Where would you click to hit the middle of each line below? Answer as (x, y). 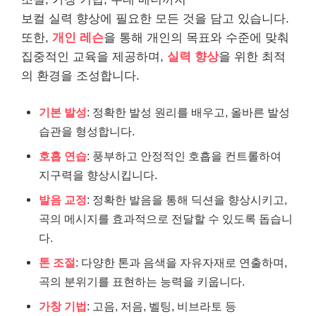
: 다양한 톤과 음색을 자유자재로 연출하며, (181, 262)
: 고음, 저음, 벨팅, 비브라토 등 (162, 306)
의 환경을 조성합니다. (80, 75)
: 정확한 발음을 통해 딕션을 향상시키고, (187, 200)
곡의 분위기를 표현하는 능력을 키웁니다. (142, 281)
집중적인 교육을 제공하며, (94, 56)
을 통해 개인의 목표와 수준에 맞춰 (196, 37)
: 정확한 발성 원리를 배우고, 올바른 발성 (188, 112)
